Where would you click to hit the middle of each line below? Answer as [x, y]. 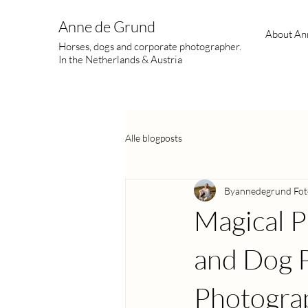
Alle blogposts [154, 137]
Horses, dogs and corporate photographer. [150, 46]
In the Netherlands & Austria [120, 59]
